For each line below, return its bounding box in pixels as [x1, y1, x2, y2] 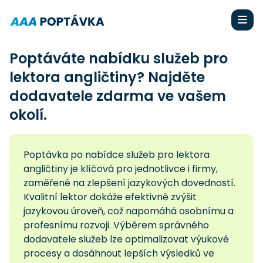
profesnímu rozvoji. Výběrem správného [23, 218, 209, 232]
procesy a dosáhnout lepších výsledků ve [23, 247, 214, 260]
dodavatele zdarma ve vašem [9, 86, 226, 106]
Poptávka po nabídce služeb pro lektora [23, 148, 210, 161]
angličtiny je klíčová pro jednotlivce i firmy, [23, 162, 218, 176]
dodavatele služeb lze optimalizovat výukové [23, 232, 229, 246]
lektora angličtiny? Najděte [9, 68, 205, 87]
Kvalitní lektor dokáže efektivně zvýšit [23, 190, 197, 204]
